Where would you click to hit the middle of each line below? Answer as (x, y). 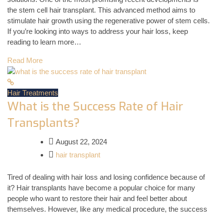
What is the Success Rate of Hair (95, 106)
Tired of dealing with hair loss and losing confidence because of (106, 177)
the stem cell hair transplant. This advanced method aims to (101, 10)
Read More (25, 60)
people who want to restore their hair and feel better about (97, 199)
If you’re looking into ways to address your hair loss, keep (98, 31)
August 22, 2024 (80, 141)
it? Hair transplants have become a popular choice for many (101, 188)
